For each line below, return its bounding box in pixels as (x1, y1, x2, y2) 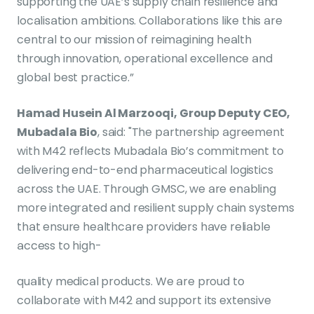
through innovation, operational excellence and (17, 50, 273, 67)
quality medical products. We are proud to (17, 273, 245, 289)
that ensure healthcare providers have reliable (17, 218, 271, 235)
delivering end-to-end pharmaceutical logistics (17, 161, 273, 178)
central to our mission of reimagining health (17, 31, 252, 48)
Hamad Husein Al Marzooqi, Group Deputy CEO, (17, 104, 291, 121)
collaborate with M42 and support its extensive (17, 292, 271, 308)
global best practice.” (17, 69, 134, 86)
